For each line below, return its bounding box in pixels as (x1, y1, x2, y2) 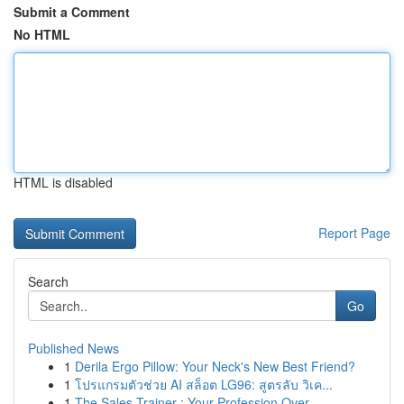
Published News (28, 339, 119, 357)
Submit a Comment (14, 3, 130, 21)
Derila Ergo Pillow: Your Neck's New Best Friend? (75, 357, 355, 375)
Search (28, 272, 69, 290)
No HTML (14, 25, 70, 43)
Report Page (318, 224, 390, 242)
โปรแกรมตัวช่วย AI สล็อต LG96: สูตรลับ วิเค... (75, 375, 333, 393)
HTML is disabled (14, 173, 113, 191)
